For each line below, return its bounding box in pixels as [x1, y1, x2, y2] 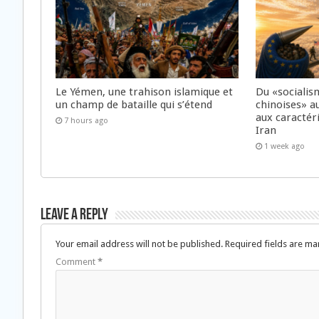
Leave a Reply [41, 206, 108, 224]
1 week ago [264, 141, 305, 151]
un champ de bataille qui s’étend [56, 98, 212, 111]
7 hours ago [64, 115, 108, 125]
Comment [56, 256, 98, 267]
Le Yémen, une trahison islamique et [56, 85, 233, 98]
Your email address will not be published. [56, 238, 223, 249]
